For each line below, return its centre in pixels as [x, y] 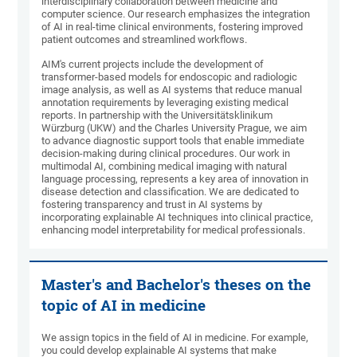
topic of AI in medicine [124, 306]
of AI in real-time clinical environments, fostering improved [173, 27]
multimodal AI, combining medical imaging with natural [165, 167]
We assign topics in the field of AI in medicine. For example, [175, 338]
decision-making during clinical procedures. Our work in [166, 154]
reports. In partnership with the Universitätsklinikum [157, 116]
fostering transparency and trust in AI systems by [152, 205]
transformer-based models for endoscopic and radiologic [170, 77]
